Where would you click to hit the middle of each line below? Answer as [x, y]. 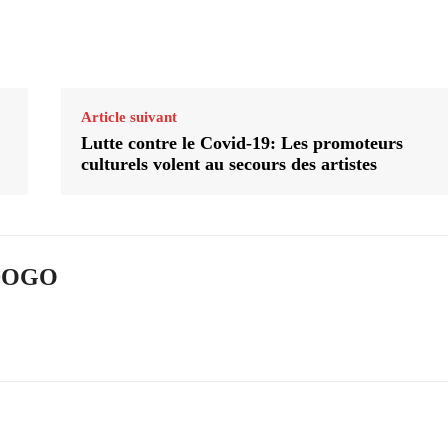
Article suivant [128, 117]
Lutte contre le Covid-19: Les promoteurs [241, 143]
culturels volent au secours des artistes [228, 164]
